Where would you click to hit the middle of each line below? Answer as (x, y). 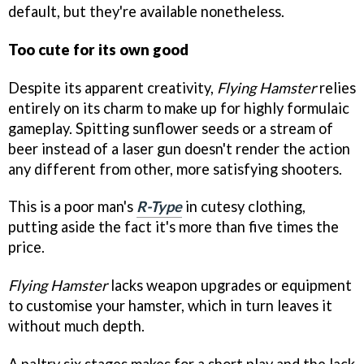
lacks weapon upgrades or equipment (230, 286)
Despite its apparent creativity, (113, 87)
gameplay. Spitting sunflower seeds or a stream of (171, 128)
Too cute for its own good (98, 49)
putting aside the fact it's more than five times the (173, 227)
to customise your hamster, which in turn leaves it (170, 306)
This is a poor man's (72, 207)
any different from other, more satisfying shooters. (175, 169)
